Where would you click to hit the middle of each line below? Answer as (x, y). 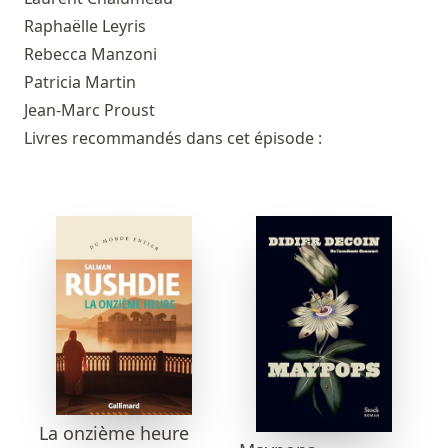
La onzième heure (114, 433)
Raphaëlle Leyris (85, 25)
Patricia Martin (80, 81)
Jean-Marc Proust (89, 109)
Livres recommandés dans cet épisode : (173, 137)
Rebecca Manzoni (90, 53)
